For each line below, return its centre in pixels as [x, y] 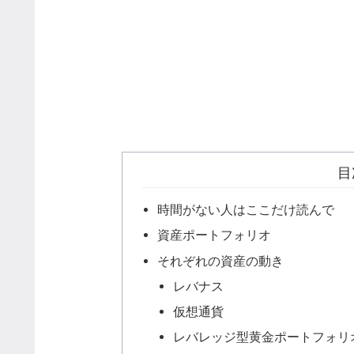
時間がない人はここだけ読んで [246, 210]
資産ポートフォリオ [215, 235]
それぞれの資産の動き [221, 260]
